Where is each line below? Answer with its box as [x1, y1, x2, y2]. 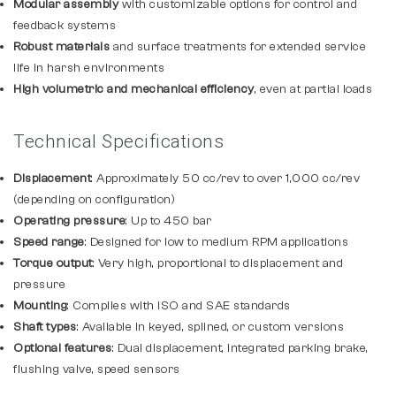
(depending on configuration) [13, 193, 175, 207]
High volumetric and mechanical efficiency [13, 82, 255, 96]
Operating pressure [13, 214, 126, 228]
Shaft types [13, 320, 77, 334]
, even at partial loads [254, 82, 372, 96]
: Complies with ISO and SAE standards [67, 299, 291, 313]
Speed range [13, 235, 85, 249]
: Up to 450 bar [126, 214, 212, 228]
